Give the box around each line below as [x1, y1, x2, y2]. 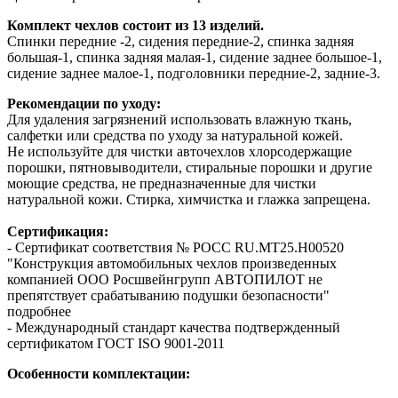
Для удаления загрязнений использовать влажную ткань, [7, 111, 352, 127]
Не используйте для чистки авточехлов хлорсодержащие [7, 143, 352, 159]
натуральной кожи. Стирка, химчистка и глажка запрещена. [7, 191, 370, 207]
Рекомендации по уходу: [7, 95, 161, 111]
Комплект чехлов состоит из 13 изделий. [7, 17, 264, 33]
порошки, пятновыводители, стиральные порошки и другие [7, 159, 372, 175]
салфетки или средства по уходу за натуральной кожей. [7, 127, 343, 143]
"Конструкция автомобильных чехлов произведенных [7, 255, 337, 271]
